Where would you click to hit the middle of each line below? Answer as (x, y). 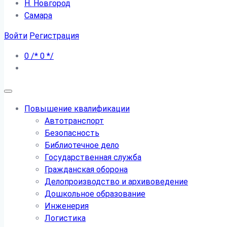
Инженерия (67, 206)
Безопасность (72, 133)
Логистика (65, 218)
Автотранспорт (74, 121)
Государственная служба (93, 157)
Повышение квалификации (77, 109)
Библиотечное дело (82, 145)
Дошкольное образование (95, 194)
